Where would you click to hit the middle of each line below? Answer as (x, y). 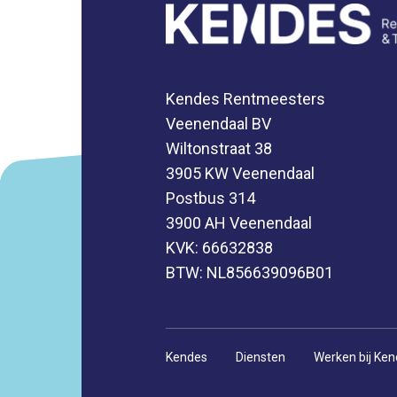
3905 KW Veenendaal (240, 174)
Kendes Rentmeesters (245, 99)
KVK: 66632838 (219, 248)
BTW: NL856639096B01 (249, 273)
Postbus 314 (210, 198)
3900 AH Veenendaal (239, 223)
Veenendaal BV (218, 124)
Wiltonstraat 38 (219, 149)
